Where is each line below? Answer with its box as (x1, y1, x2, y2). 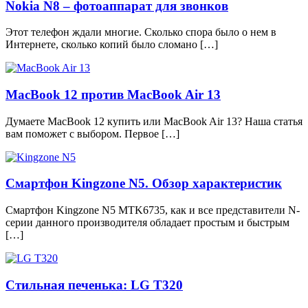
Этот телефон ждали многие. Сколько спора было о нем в (5, 26, 276, 38)
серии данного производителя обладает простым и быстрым (5, 217, 289, 229)
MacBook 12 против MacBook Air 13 (5, 87, 221, 102)
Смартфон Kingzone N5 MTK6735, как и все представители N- (5, 204, 300, 217)
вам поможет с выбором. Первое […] (5, 127, 179, 140)
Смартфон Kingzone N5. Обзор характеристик (5, 176, 282, 191)
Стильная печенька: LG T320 (5, 277, 183, 292)
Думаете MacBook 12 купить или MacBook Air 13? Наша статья (5, 115, 302, 127)
